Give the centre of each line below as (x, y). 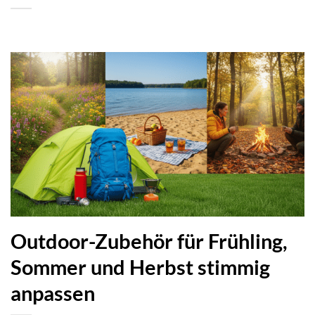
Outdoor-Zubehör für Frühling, (149, 242)
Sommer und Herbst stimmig (140, 268)
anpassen (53, 294)
